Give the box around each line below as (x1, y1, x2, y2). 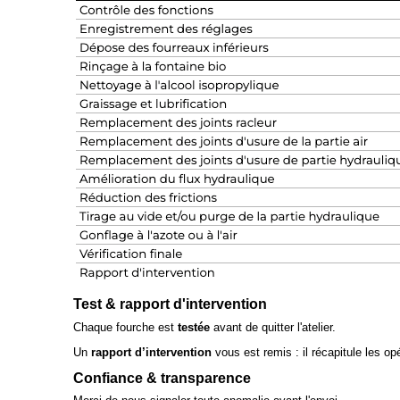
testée (178, 320, 213, 334)
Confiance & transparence (73, 369, 251, 386)
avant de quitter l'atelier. (213, 320, 336, 334)
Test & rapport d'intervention (73, 296, 267, 312)
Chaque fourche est (73, 320, 178, 334)
